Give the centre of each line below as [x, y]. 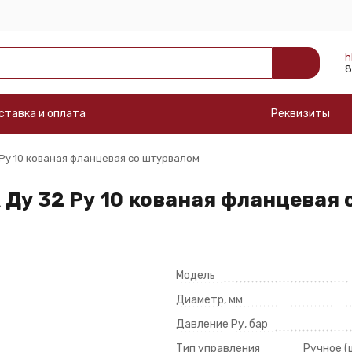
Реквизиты [300, 114]
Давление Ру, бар [222, 324]
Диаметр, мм [209, 300]
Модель [196, 275]
